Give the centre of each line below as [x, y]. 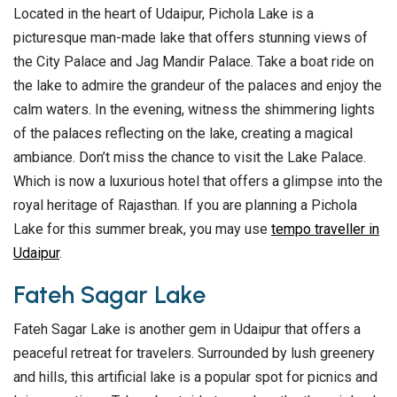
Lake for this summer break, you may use [142, 230]
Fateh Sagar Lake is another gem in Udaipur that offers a [187, 330]
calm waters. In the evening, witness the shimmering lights [194, 110]
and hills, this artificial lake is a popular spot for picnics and [195, 378]
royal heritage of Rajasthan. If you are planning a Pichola [185, 206]
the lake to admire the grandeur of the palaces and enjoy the [198, 86]
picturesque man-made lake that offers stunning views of [191, 38]
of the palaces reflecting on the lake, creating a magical [183, 134]
